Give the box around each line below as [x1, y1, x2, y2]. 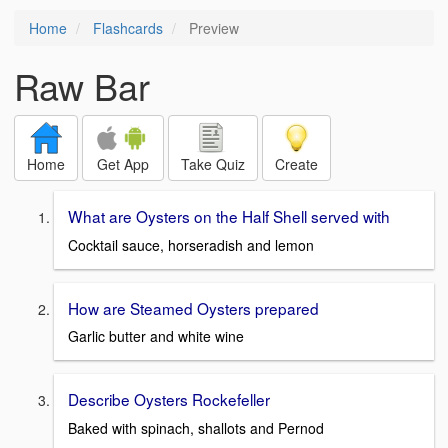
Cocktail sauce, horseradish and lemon [68, 234, 314, 255]
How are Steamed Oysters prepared [68, 296, 319, 319]
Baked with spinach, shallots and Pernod [68, 418, 324, 439]
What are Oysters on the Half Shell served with [68, 205, 390, 227]
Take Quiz [181, 154, 245, 174]
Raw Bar [14, 60, 150, 111]
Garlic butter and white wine [68, 326, 244, 347]
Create [275, 154, 318, 174]
